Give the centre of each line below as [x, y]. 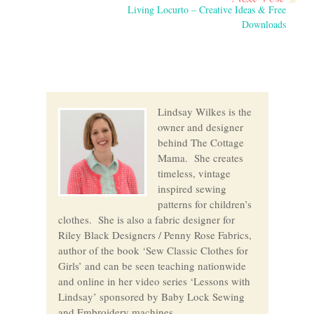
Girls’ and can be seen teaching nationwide [152, 266]
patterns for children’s [204, 204]
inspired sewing [192, 189]
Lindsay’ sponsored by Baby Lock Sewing [151, 297]
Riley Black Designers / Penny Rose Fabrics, [155, 235]
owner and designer [200, 127]
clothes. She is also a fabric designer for [146, 220]
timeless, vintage [194, 173]
